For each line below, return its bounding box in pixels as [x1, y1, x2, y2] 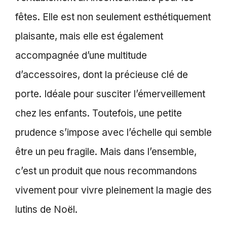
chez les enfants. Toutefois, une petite [15, 107, 182, 119]
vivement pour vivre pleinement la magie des [15, 184, 212, 196]
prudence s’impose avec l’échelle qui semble [15, 126, 212, 138]
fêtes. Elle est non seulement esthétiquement [15, 11, 211, 23]
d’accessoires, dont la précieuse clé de [15, 68, 188, 81]
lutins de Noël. [15, 203, 78, 215]
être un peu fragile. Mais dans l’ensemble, [15, 145, 197, 158]
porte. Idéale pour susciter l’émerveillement [15, 88, 205, 100]
